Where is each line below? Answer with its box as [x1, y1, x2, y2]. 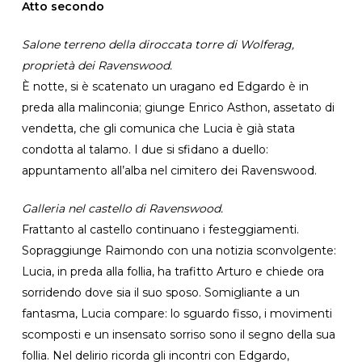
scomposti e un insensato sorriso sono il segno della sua [21, 326, 335, 342]
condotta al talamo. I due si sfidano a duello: [21, 141, 268, 157]
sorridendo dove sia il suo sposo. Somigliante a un [21, 284, 300, 300]
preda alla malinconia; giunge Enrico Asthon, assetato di [21, 99, 335, 115]
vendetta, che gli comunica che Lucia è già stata [21, 120, 295, 136]
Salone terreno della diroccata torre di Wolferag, [21, 36, 294, 52]
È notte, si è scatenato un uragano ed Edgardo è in [21, 78, 309, 94]
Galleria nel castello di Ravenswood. [21, 200, 223, 216]
